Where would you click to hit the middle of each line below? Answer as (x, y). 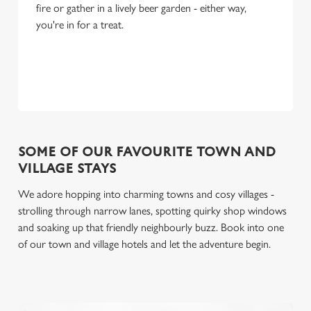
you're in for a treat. (80, 25)
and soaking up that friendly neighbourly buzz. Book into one (151, 227)
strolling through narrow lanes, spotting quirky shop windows (152, 211)
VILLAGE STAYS (67, 169)
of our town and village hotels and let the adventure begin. (144, 244)
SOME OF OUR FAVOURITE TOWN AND (147, 152)
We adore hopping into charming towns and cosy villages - (146, 194)
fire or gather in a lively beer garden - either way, (141, 8)
